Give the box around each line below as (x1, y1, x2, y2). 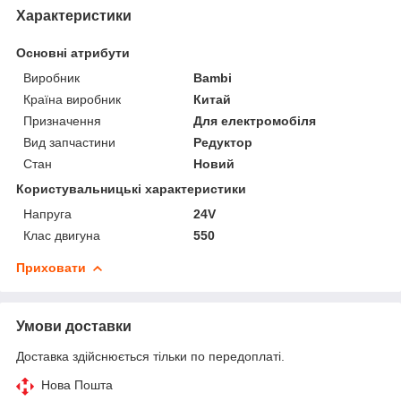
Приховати (16, 260, 86, 275)
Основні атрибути (16, 45, 130, 60)
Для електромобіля (193, 113, 317, 128)
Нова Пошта (41, 377, 113, 392)
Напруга (23, 206, 72, 221)
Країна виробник (23, 91, 121, 107)
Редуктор (193, 134, 253, 149)
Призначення (23, 113, 101, 128)
